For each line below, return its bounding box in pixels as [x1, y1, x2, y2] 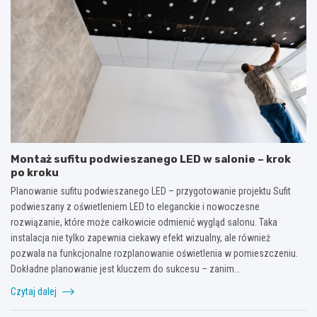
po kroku [11, 166, 59, 179]
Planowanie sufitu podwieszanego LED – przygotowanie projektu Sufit [11, 185, 291, 197]
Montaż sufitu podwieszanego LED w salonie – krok [11, 152, 291, 166]
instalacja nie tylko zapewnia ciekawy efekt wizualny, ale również [11, 231, 270, 243]
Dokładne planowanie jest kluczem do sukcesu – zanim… [11, 263, 240, 275]
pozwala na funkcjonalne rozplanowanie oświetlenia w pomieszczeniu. [11, 247, 298, 259]
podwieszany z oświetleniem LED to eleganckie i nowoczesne [11, 200, 260, 212]
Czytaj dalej [11, 285, 59, 297]
